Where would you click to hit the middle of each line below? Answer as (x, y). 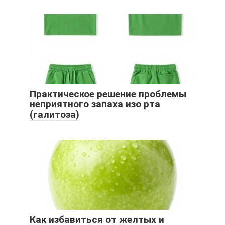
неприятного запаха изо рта (95, 104)
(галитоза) (54, 114)
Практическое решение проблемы (108, 94)
